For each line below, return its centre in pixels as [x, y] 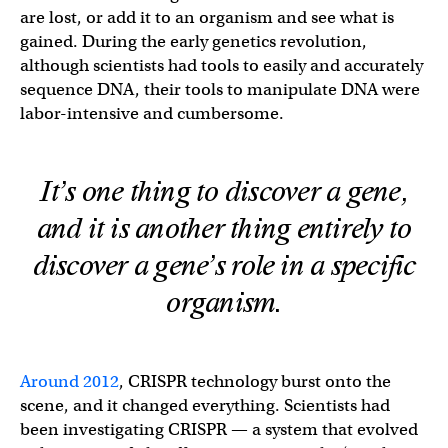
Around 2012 [69, 381]
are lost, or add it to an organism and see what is [207, 17]
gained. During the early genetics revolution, [193, 41]
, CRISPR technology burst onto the [255, 381]
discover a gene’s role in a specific [224, 265]
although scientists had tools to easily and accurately [221, 65]
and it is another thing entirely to [224, 228]
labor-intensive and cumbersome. [152, 113]
